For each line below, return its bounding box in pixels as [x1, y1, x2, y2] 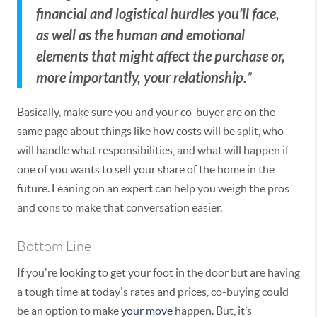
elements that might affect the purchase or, [36, 48, 285, 66]
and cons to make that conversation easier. [17, 200, 222, 214]
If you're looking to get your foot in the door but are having [17, 266, 300, 279]
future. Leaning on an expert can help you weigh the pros [17, 181, 289, 195]
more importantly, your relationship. [36, 69, 247, 87]
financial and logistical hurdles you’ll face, [36, 6, 279, 23]
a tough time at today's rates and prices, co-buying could [17, 285, 289, 299]
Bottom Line [17, 238, 91, 254]
